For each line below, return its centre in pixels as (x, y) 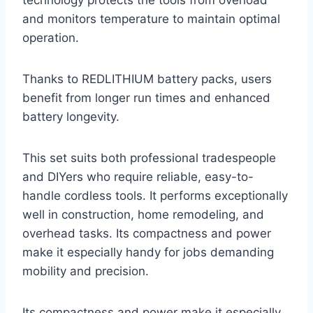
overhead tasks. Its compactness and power (147, 234)
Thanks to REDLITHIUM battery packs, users (147, 79)
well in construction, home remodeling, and (143, 215)
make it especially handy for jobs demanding (148, 253)
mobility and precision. (86, 271)
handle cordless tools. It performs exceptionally (155, 196)
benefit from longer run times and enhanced (146, 98)
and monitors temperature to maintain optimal (151, 19)
